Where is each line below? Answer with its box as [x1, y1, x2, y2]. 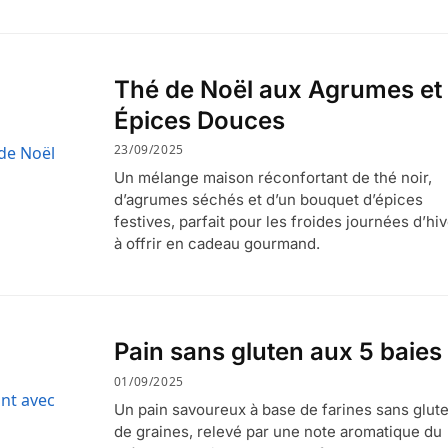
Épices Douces [113, 105, 285, 135]
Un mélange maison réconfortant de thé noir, [113, 168, 432, 188]
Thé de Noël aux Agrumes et [113, 74, 442, 104]
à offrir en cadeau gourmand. [113, 234, 320, 254]
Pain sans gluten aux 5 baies [113, 337, 442, 367]
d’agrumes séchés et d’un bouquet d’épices [113, 190, 423, 210]
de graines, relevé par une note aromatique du [113, 421, 442, 441]
